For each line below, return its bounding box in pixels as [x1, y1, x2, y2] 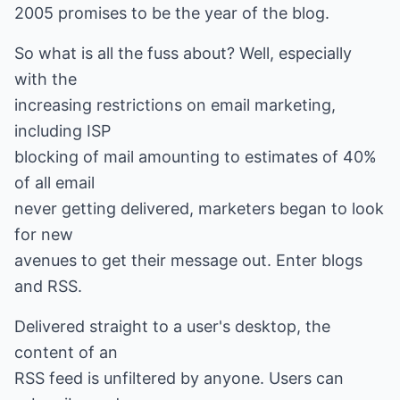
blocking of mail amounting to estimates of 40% [14, 147, 377, 166]
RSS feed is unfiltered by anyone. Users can [14, 369, 344, 387]
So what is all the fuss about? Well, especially [14, 44, 352, 62]
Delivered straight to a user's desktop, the [14, 317, 330, 336]
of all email [14, 173, 95, 192]
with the [14, 70, 77, 88]
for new [14, 225, 73, 244]
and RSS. [14, 277, 82, 296]
